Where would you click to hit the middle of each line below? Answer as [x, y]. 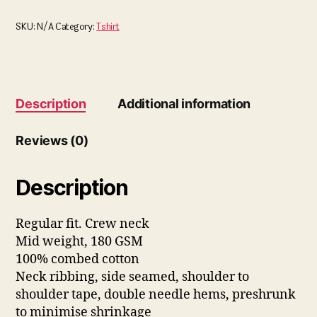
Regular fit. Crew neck [83, 224]
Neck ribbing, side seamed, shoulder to [133, 277]
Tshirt [108, 27]
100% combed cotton [78, 260]
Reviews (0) [52, 141]
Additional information [184, 104]
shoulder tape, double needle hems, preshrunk [156, 295]
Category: [76, 27]
